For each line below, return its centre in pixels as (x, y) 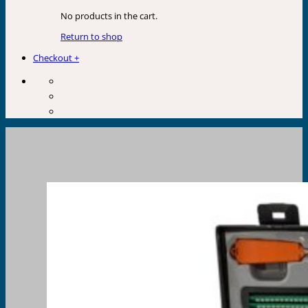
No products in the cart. (109, 15)
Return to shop (91, 37)
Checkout (53, 58)
